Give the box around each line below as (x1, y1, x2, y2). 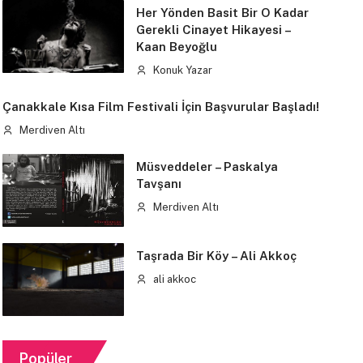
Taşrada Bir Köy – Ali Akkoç (135, 248, 297, 263)
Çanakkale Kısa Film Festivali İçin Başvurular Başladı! (2, 99, 319, 113)
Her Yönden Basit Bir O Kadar (135, 5, 309, 19)
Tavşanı (135, 176, 181, 190)
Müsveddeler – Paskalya (135, 159, 278, 173)
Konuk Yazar (150, 63, 212, 76)
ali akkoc (150, 272, 196, 285)
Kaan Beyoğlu (135, 39, 217, 53)
